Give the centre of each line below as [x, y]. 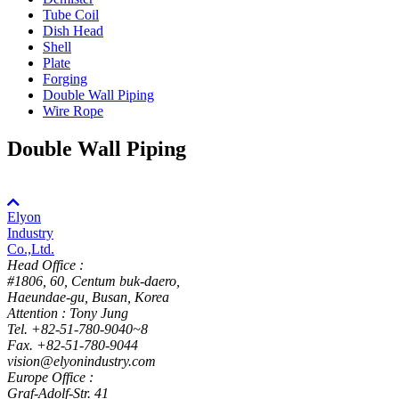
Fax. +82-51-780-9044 [73, 345]
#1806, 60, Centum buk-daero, [94, 281]
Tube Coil [71, 15]
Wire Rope [73, 111]
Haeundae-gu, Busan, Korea [88, 297]
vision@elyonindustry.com [81, 361]
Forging [65, 79]
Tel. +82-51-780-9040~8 [77, 329]
